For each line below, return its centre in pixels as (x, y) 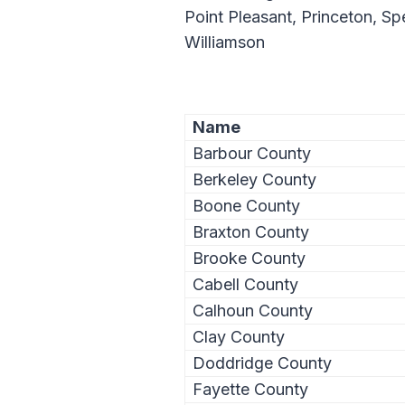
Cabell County (245, 284)
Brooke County (249, 258)
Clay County (239, 336)
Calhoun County (253, 310)
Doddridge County (262, 363)
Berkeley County (254, 179)
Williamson (225, 42)
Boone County (246, 205)
